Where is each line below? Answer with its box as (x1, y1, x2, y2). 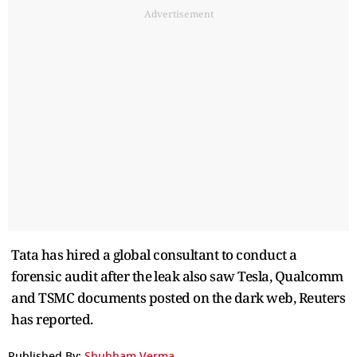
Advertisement (143, 6, 214, 21)
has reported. (11, 309, 93, 328)
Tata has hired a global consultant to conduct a (11, 245, 297, 264)
